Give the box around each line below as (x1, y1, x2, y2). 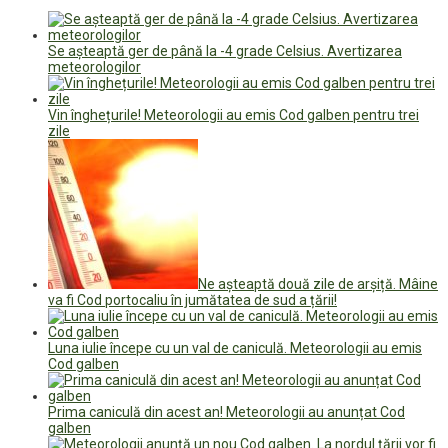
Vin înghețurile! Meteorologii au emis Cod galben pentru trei (48, 106, 419, 123)
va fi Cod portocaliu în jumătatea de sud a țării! (48, 291, 337, 308)
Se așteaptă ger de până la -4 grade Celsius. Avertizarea (48, 42, 402, 59)
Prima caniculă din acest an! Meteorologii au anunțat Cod (48, 403, 405, 420)
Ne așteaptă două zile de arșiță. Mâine (198, 275, 438, 292)
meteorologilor (48, 58, 141, 75)
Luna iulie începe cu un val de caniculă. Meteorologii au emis (48, 339, 422, 356)
